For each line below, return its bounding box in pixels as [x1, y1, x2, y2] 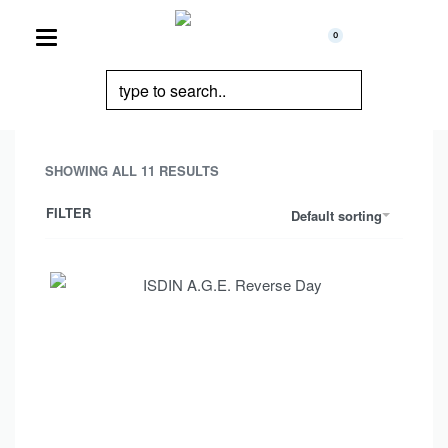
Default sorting [291, 205, 382, 225]
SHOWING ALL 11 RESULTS [45, 161, 219, 180]
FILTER [46, 203, 91, 222]
